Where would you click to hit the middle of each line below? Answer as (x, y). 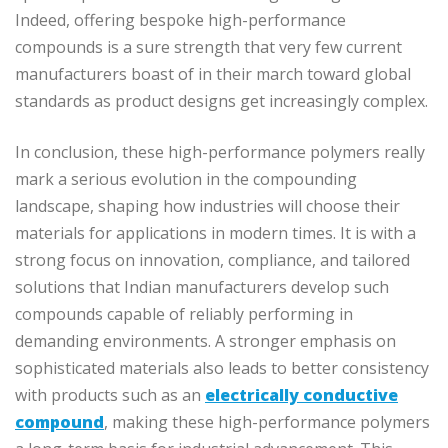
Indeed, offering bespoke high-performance (180, 19)
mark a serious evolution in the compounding (186, 178)
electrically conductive (301, 394)
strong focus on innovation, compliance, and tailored (212, 259)
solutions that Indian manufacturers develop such (202, 286)
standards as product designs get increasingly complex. (221, 100)
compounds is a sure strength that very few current (208, 46)
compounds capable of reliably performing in (184, 313)
